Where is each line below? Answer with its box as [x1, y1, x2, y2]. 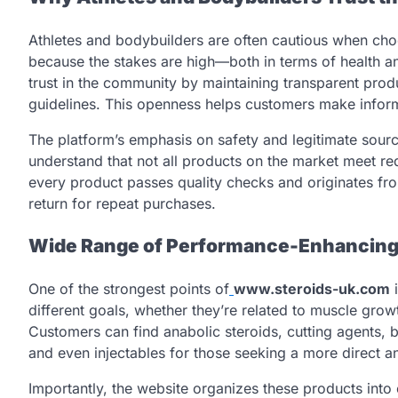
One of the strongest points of [28, 280, 229, 298]
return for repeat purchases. [28, 194, 216, 212]
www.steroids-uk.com [234, 280, 390, 298]
